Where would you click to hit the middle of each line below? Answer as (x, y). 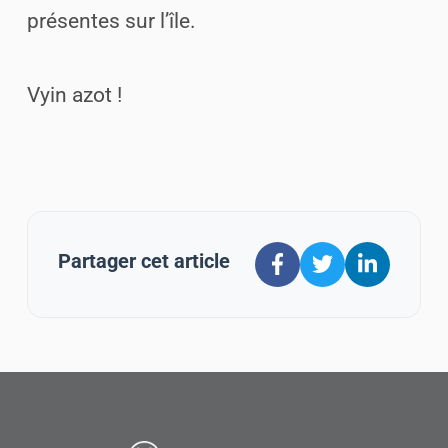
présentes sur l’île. (111, 20)
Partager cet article (144, 262)
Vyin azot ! (74, 94)
